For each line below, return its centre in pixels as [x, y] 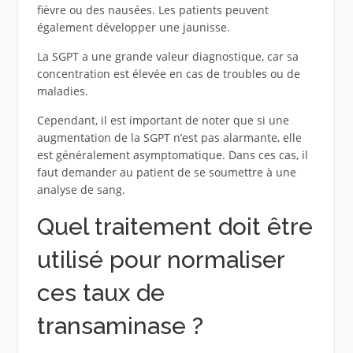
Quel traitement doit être [175, 226]
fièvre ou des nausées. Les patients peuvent [152, 9]
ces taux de [100, 292]
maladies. [62, 91]
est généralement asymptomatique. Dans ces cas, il [172, 154]
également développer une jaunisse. [133, 27]
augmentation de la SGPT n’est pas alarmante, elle [169, 137]
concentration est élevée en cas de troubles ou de [168, 73]
